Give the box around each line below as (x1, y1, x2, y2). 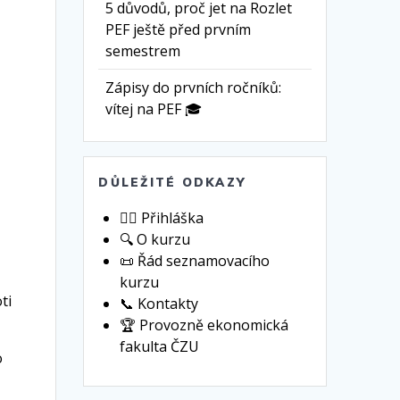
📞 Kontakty (120, 294, 199, 314)
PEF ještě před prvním (105, 20, 252, 40)
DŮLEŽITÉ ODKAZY (98, 175, 246, 190)
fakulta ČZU (120, 337, 200, 357)
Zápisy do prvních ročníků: (105, 78, 282, 98)
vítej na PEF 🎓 (105, 99, 203, 120)
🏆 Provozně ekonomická (120, 315, 289, 336)
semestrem (105, 41, 181, 62)
